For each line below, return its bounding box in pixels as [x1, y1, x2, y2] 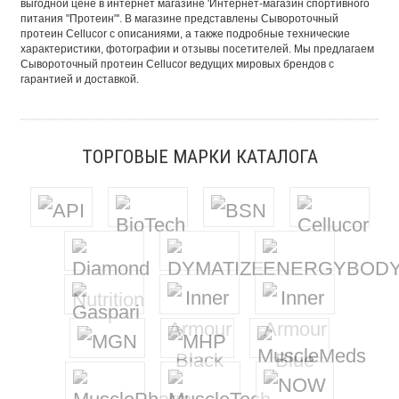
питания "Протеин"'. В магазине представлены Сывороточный [20, 12, 338, 25]
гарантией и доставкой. [20, 73, 139, 85]
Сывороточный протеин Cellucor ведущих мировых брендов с [20, 58, 334, 70]
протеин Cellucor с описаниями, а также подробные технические [20, 28, 350, 40]
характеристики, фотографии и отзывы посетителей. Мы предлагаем [20, 43, 374, 55]
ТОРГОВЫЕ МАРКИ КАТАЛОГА [81, 146, 318, 167]
